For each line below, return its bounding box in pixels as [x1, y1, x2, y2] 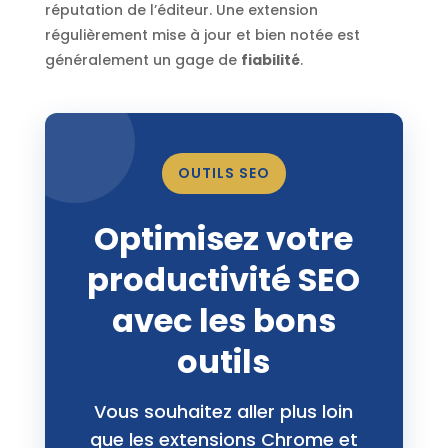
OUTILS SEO [177, 163, 270, 184]
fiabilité [240, 50, 300, 71]
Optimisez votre [94, 216, 354, 262]
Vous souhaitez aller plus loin [94, 399, 354, 425]
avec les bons [111, 298, 336, 344]
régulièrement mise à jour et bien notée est [44, 25, 360, 46]
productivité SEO [87, 257, 361, 303]
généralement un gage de [44, 50, 241, 71]
